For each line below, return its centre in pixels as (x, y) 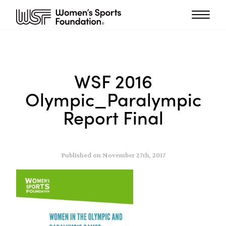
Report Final (113, 117)
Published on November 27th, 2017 (113, 156)
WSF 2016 (113, 81)
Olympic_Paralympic (113, 99)
